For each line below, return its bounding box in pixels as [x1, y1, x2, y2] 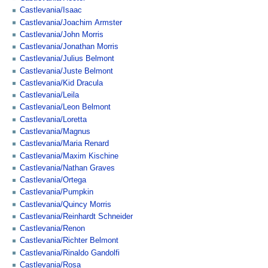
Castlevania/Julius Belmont [20, 54, 114, 63]
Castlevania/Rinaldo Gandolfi [20, 248, 120, 257]
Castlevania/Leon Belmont [20, 103, 111, 112]
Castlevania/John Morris [20, 30, 103, 39]
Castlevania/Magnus [20, 127, 90, 136]
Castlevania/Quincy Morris [20, 200, 111, 209]
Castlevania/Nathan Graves [20, 163, 115, 172]
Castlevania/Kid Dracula [20, 78, 103, 87]
